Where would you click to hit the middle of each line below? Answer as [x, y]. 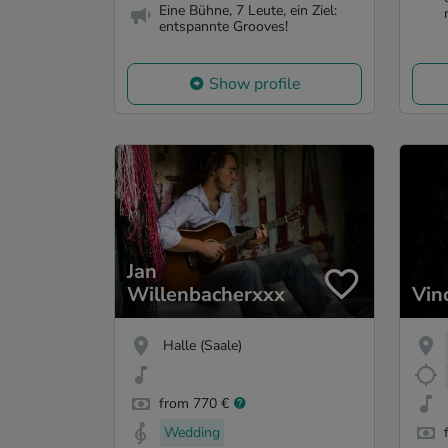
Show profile [254, 84]
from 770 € [194, 403]
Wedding [192, 432]
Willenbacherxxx [206, 295]
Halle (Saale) [202, 346]
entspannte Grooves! [223, 26]
